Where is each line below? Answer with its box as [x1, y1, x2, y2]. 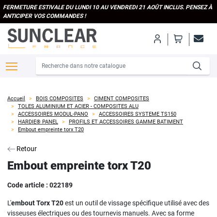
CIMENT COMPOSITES [94, 95, 149, 102]
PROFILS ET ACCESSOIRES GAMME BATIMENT [69, 119, 183, 125]
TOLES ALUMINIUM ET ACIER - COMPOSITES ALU [18, 103, 139, 109]
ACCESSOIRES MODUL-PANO [18, 111, 88, 117]
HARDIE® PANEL [18, 119, 58, 125]
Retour [15, 145, 37, 153]
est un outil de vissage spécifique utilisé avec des [63, 199, 209, 207]
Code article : [7, 181, 48, 189]
